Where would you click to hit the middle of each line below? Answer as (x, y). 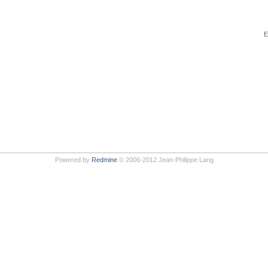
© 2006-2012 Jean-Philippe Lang (165, 159)
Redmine (104, 159)
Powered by (73, 159)
